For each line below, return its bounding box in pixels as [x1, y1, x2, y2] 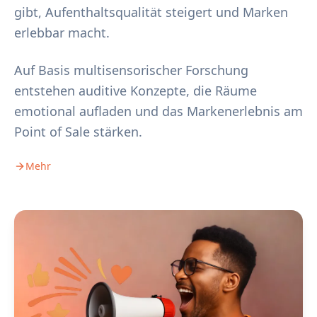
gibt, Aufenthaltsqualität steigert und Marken [14, 4, 288, 21]
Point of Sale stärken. [14, 123, 142, 140]
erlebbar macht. [14, 24, 110, 41]
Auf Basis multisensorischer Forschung [14, 62, 248, 79]
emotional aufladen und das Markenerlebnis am [14, 103, 303, 120]
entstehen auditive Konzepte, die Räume [14, 82, 257, 99]
